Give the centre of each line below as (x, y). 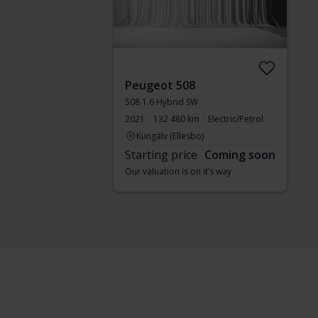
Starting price (161, 155)
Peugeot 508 (160, 85)
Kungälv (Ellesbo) (170, 136)
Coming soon (240, 155)
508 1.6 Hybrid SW (161, 102)
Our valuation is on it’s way (178, 171)
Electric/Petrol (236, 119)
